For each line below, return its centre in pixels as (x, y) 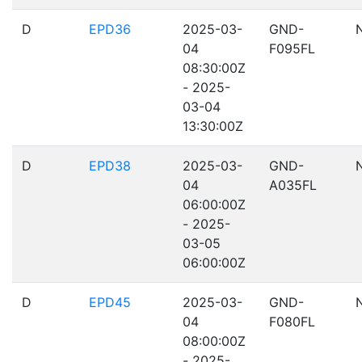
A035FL (293, 185)
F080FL (292, 322)
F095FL (292, 48)
